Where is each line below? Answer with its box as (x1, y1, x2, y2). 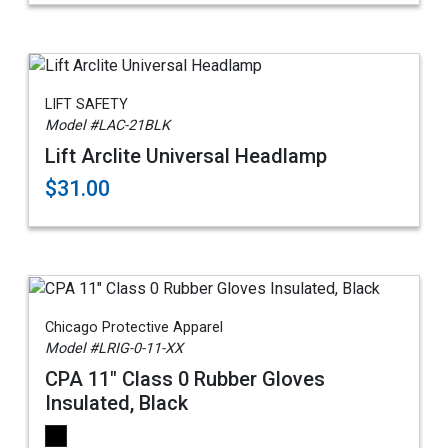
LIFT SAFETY (45, 96, 128, 114)
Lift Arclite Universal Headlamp (45, 144, 327, 169)
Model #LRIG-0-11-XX (45, 340, 183, 358)
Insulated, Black (45, 391, 188, 416)
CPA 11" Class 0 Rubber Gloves (45, 367, 325, 392)
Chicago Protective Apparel (45, 319, 223, 337)
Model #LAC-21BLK (45, 117, 170, 135)
